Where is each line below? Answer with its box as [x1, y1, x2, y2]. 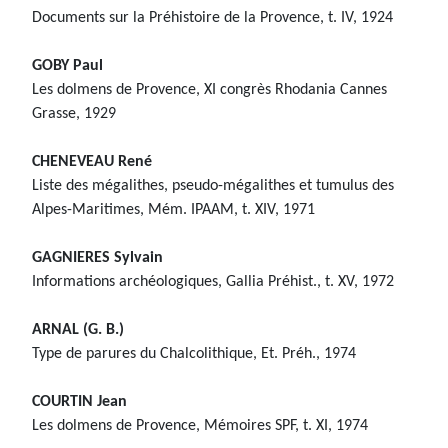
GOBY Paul [32, 57, 103, 74]
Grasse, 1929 [32, 105, 116, 122]
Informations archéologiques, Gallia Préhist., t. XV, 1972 [32, 273, 394, 290]
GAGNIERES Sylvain [32, 249, 163, 266]
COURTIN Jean [32, 393, 127, 410]
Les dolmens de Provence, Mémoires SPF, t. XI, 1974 [32, 417, 368, 434]
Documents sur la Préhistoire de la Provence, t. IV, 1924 [32, 9, 393, 26]
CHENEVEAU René [32, 153, 152, 170]
